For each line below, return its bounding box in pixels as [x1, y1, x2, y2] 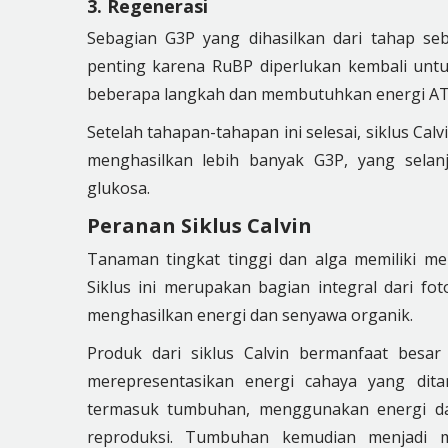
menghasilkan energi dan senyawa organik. [86, 304, 413, 326]
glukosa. [86, 177, 150, 199]
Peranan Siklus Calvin [86, 212, 312, 239]
